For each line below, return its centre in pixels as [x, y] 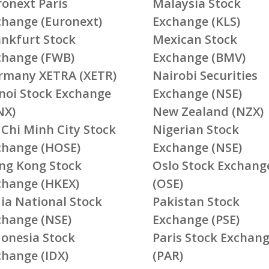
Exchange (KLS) [196, 21]
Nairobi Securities [205, 75]
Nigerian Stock [195, 129]
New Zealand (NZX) [208, 111]
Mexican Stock [195, 39]
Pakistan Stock [196, 201]
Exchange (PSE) [196, 219]
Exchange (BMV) [199, 57]
